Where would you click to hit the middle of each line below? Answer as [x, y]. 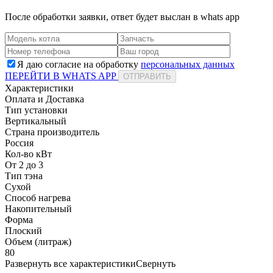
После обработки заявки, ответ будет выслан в [103, 16]
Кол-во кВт [28, 154]
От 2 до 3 [24, 165]
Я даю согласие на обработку [79, 64]
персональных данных [188, 64]
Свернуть [156, 263]
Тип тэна [24, 175]
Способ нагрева [38, 197]
